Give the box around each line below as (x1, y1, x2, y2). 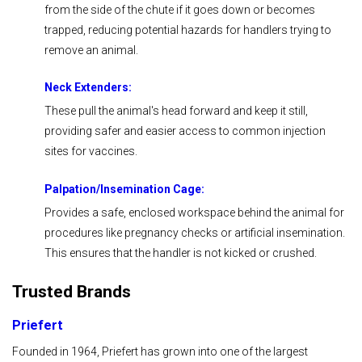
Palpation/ (44, 182, 100, 196)
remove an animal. (44, 43, 138, 57)
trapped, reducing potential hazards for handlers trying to (44, 23, 331, 36)
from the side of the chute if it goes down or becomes (44, 2, 315, 16)
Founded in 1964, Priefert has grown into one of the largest (12, 344, 308, 358)
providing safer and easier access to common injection (44, 124, 326, 138)
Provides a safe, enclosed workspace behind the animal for (44, 205, 344, 219)
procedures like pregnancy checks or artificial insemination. (44, 225, 345, 239)
